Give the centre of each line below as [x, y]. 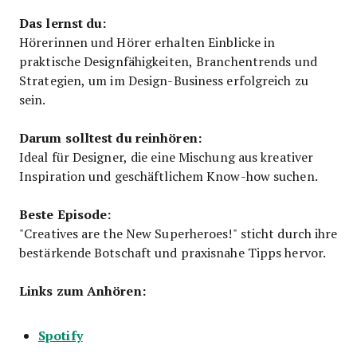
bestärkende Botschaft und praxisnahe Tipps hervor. [173, 252]
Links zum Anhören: [82, 290]
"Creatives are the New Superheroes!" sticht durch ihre [178, 233]
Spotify [61, 335]
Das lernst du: [63, 22]
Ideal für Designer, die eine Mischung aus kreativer [167, 156]
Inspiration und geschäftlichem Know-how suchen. [169, 175]
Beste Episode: [65, 214]
